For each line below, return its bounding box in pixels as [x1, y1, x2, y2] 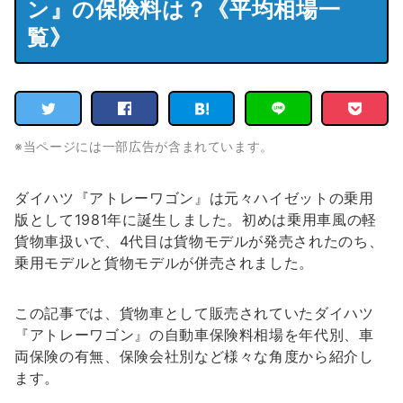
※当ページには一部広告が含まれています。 [14, 138, 274, 154]
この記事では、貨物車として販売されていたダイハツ [14, 303, 374, 322]
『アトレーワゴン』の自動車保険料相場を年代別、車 [14, 325, 374, 344]
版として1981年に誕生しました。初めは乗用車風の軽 [14, 210, 378, 228]
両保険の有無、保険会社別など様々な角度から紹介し [14, 346, 374, 365]
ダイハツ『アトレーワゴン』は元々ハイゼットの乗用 [14, 188, 374, 207]
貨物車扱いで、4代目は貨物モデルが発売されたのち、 [14, 231, 384, 250]
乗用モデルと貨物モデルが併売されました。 [14, 253, 315, 272]
